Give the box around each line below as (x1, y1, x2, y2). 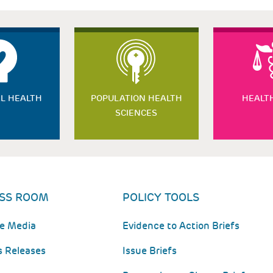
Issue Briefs (122, 244, 177, 257)
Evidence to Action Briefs (122, 219, 240, 232)
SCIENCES (115, 107, 158, 118)
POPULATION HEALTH (90, 93, 182, 104)
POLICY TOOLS (122, 190, 200, 204)
